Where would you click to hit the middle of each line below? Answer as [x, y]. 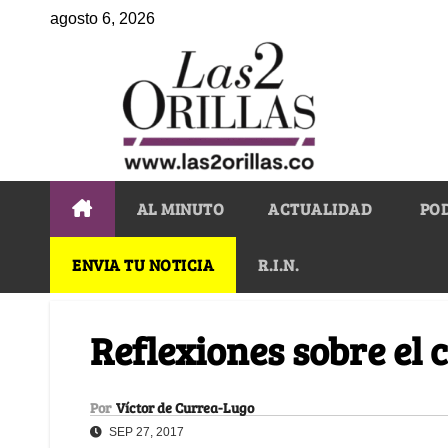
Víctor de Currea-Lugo [185, 407]
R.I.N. [278, 264]
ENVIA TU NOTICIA [143, 264]
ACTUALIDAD [320, 208]
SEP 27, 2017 [145, 431]
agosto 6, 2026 [102, 18]
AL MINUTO [180, 208]
